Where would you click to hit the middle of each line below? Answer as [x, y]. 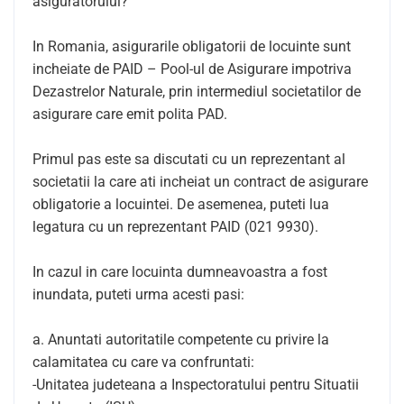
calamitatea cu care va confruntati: [143, 362]
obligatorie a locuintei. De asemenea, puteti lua [181, 204]
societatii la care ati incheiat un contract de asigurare [200, 182]
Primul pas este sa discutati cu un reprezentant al [189, 159]
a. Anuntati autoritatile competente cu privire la [181, 340]
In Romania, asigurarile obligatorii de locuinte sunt [192, 46]
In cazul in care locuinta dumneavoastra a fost [180, 272]
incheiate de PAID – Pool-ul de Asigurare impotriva [192, 69]
